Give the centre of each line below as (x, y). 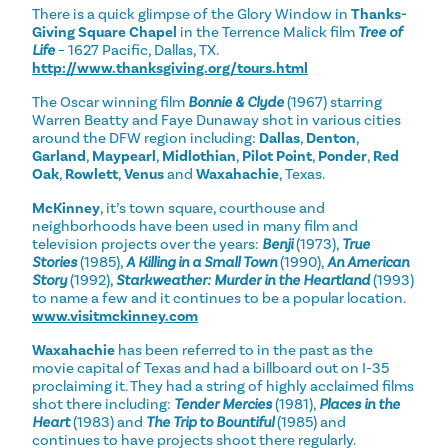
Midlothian (199, 155)
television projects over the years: (147, 243)
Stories (54, 261)
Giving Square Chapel (104, 31)
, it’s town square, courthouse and (212, 207)
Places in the (359, 403)
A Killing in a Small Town (201, 261)
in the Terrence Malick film (267, 31)
